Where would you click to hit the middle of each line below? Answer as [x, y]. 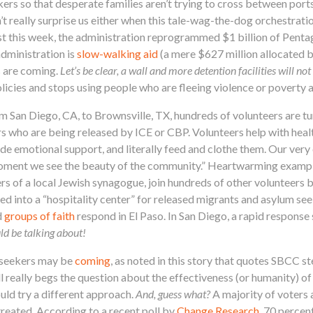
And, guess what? [173, 293]
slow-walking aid [117, 53]
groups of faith [39, 215]
